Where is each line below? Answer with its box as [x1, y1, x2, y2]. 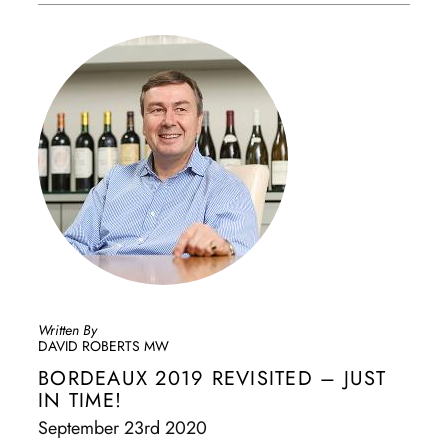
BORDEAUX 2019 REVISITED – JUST [38, 364, 387, 393]
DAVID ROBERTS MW [38, 336, 169, 356]
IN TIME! [38, 386, 122, 415]
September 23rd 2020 [38, 415, 207, 441]
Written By [38, 320, 97, 340]
